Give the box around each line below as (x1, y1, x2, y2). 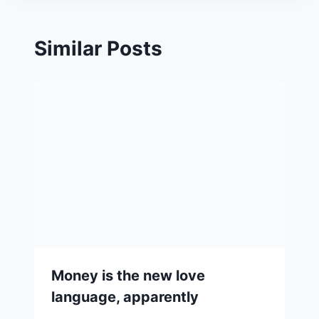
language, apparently (51, 288, 199, 306)
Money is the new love (51, 267, 205, 285)
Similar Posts (34, 36, 162, 61)
